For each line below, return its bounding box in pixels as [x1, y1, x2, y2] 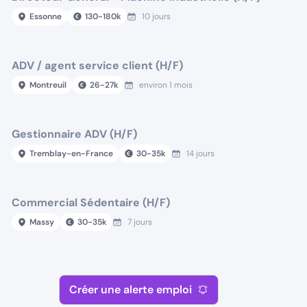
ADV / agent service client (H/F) [12, 58, 184, 73]
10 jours [142, 11, 171, 22]
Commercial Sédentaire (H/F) [12, 195, 171, 210]
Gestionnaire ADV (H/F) [12, 127, 138, 141]
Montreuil [29, 79, 67, 90]
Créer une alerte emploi [69, 282, 193, 297]
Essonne [29, 11, 62, 22]
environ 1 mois [139, 79, 193, 90]
